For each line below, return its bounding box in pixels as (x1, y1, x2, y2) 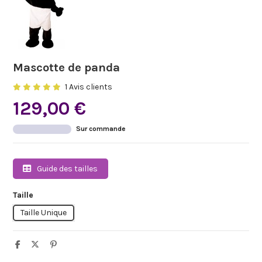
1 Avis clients (64, 81, 112, 92)
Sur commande (76, 125, 126, 133)
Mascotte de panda (12, 60, 120, 75)
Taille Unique (20, 208, 67, 218)
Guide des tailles (35, 164, 98, 174)
